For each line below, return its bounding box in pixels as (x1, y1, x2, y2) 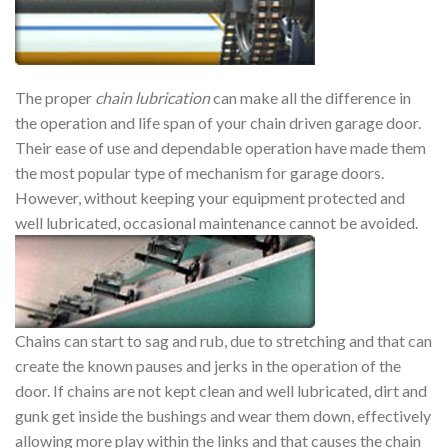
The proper (15, 88, 95, 108)
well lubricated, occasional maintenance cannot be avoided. (15, 213, 418, 233)
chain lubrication (95, 88, 210, 108)
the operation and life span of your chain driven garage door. (15, 113, 421, 133)
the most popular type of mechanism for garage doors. (15, 163, 384, 183)
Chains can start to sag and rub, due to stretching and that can (15, 331, 432, 351)
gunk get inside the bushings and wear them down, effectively (15, 406, 431, 426)
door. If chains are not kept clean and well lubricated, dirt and (15, 381, 427, 401)
